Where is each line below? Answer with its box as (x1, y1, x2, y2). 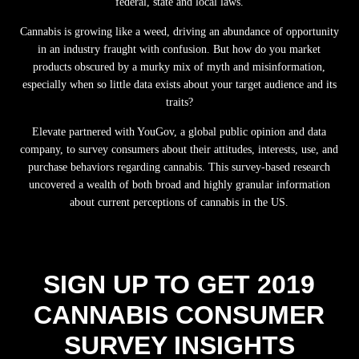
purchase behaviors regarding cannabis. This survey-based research (28, 161, 331, 174)
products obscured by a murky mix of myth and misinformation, (33, 61, 326, 74)
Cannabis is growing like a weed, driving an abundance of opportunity (19, 26, 339, 38)
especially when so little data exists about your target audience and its (22, 79, 337, 91)
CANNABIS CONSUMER (34, 301, 325, 330)
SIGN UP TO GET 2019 (43, 270, 316, 300)
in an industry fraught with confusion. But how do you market (38, 43, 321, 56)
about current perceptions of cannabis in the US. (70, 196, 289, 209)
